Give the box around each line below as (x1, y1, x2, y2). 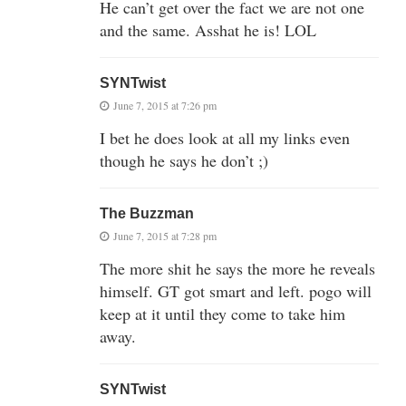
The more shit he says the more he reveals (100, 256, 375, 279)
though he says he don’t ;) (100, 149, 268, 171)
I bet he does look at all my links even (100, 126, 350, 149)
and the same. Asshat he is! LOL (100, 18, 316, 41)
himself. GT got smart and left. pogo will (100, 279, 372, 302)
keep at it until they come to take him (100, 302, 345, 324)
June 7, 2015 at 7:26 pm (113, 97, 217, 112)
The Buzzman (100, 205, 194, 221)
